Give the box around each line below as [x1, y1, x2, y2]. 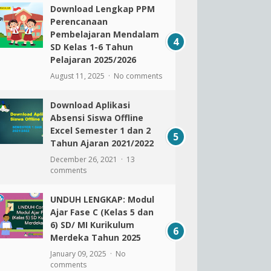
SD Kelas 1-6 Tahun [50, 41, 133, 53]
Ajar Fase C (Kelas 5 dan [50, 206, 154, 218]
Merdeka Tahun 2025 [50, 232, 141, 243]
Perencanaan [50, 16, 108, 27]
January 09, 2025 [50, 249, 108, 259]
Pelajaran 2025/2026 [50, 54, 136, 65]
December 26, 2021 [50, 154, 119, 165]
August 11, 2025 [50, 71, 106, 81]
